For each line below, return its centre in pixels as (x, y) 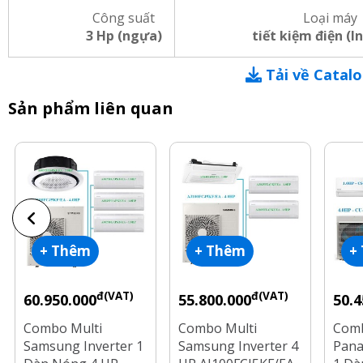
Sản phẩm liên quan (91, 108)
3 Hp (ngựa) (124, 36)
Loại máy (330, 18)
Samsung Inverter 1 (83, 346)
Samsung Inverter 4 (238, 346)
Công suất (124, 18)
